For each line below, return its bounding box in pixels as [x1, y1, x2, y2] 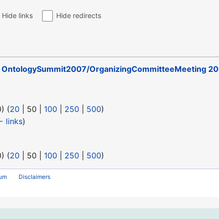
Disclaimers [19, 173, 51, 181]
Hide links [2, 11, 33, 20]
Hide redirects [56, 11, 101, 20]
